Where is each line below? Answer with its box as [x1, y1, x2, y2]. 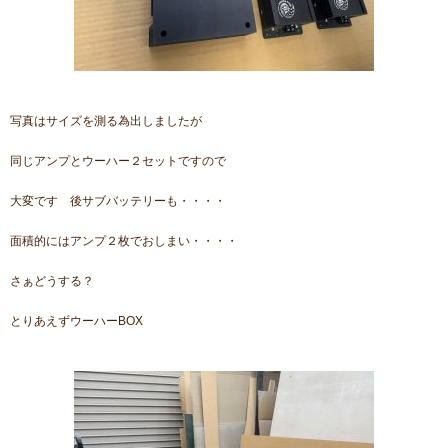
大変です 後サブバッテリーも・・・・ [10, 194, 226, 209]
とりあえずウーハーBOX [10, 314, 143, 329]
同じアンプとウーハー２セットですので [10, 154, 226, 169]
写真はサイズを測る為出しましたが [10, 114, 202, 129]
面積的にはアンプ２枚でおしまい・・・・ [10, 234, 238, 249]
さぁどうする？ [10, 274, 94, 289]
